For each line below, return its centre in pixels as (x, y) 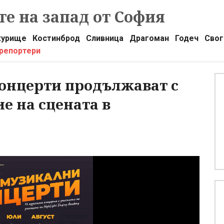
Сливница (104, 38)
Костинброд (56, 38)
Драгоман (149, 38)
